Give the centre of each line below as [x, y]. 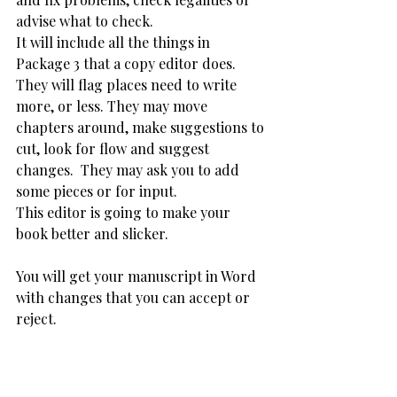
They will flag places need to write [128, 85]
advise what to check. [86, 21]
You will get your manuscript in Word [138, 276]
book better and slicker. [94, 234]
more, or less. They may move [113, 106]
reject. [38, 319]
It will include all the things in [115, 42]
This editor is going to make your [125, 212]
